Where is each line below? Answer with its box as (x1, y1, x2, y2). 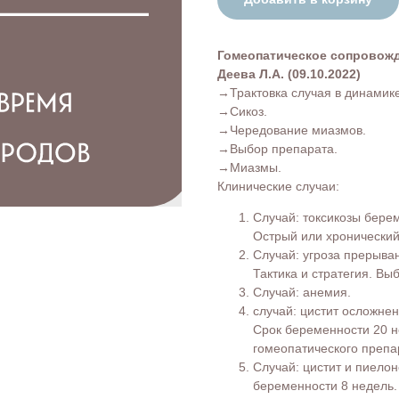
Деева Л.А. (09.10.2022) (217, 66, 361, 81)
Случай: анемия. (253, 284, 351, 299)
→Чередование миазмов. (217, 122, 366, 137)
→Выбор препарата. (217, 141, 338, 156)
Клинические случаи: (217, 178, 339, 193)
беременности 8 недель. (253, 378, 397, 393)
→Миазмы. (217, 159, 281, 175)
